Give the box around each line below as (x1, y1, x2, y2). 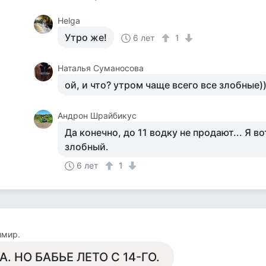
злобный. (65, 141, 109, 153)
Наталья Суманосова (58, 63, 144, 73)
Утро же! (65, 31, 107, 43)
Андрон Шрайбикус (58, 110, 137, 121)
